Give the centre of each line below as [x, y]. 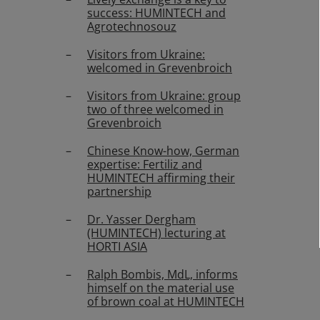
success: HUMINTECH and [156, 13]
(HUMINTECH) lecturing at [156, 233]
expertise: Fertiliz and [145, 164]
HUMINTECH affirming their [161, 178]
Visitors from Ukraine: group [164, 96]
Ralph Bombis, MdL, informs [162, 274]
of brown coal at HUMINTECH [166, 301]
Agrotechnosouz [132, 26]
